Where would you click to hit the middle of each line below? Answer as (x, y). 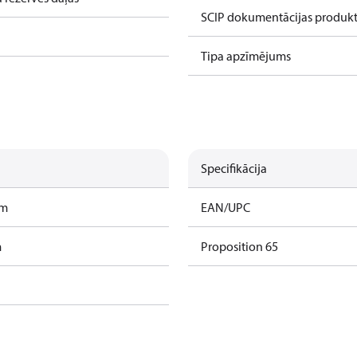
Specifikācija (234, 168)
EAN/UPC (226, 207)
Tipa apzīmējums (246, 56)
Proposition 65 (239, 246)
